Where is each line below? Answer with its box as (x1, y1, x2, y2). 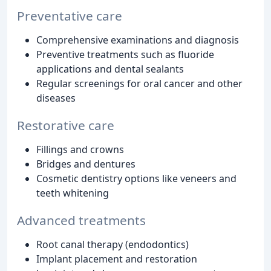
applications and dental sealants (36, 62, 184, 76)
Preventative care (17, 7, 122, 25)
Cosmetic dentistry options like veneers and (36, 172, 237, 186)
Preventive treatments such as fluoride (36, 48, 214, 62)
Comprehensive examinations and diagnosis (36, 33, 239, 47)
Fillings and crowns (36, 143, 124, 157)
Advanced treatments (17, 211, 146, 229)
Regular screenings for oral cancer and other (36, 77, 243, 91)
